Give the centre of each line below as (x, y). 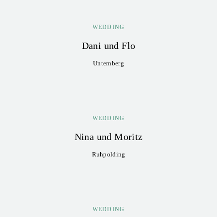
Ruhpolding (108, 154)
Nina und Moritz (108, 137)
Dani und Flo (108, 46)
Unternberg (108, 63)
